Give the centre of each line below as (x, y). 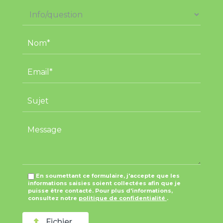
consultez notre (53, 198)
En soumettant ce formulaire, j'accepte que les (108, 176)
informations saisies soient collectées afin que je (104, 183)
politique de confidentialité (122, 198)
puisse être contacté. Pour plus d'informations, (100, 191)
